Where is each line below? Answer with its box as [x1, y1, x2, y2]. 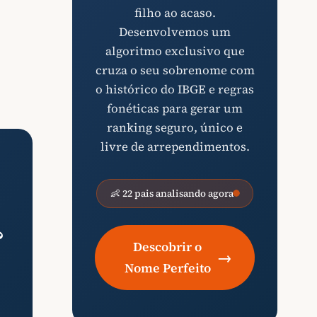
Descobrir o [133, 238, 202, 255]
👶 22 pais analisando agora [110, 186, 234, 200]
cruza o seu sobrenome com [95, 62, 255, 79]
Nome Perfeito [124, 259, 211, 277]
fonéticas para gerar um [107, 100, 243, 117]
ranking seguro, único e [107, 119, 243, 136]
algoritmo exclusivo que [105, 42, 245, 59]
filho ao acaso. [134, 4, 216, 21]
